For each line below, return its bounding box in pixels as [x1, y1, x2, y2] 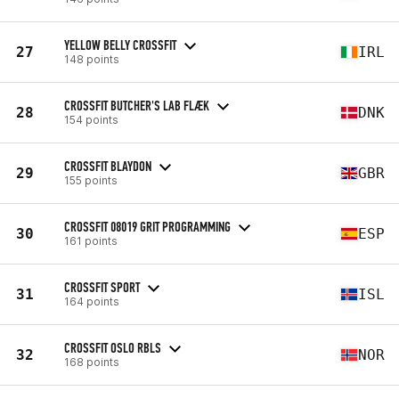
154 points [64, 112, 118, 126]
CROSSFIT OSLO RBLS [64, 338, 161, 356]
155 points [64, 173, 118, 187]
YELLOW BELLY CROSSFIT [64, 36, 176, 53]
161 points [64, 233, 118, 248]
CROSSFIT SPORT [64, 278, 140, 296]
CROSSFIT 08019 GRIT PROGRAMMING [64, 217, 231, 235]
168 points [64, 354, 119, 369]
